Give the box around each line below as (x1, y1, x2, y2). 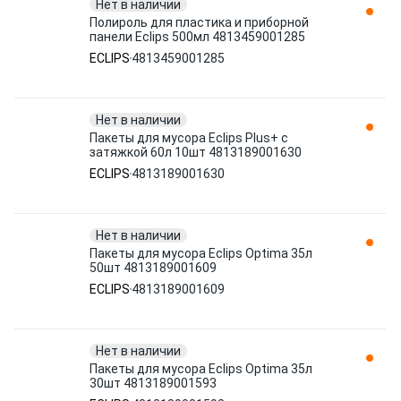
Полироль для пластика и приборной (90, 15, 309, 30)
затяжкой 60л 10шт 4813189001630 (90, 145, 302, 159)
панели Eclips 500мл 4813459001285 (90, 30, 305, 44)
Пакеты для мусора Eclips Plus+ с (90, 131, 288, 145)
